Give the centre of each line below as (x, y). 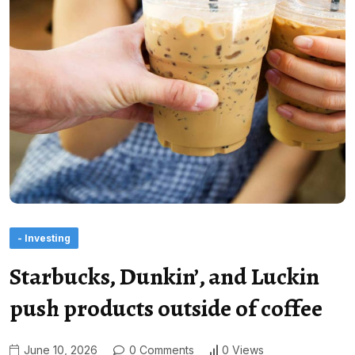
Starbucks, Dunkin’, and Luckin (164, 276)
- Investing (44, 238)
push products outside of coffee (166, 308)
